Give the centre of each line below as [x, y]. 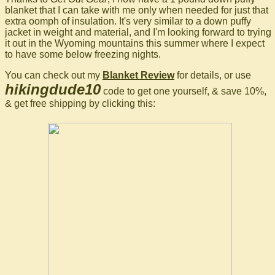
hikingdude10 [53, 90]
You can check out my [54, 76]
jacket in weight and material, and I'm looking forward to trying [138, 33]
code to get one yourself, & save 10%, [184, 91]
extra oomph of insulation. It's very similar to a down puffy [128, 21]
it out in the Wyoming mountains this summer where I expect [135, 44]
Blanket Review [138, 76]
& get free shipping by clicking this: [80, 104]
